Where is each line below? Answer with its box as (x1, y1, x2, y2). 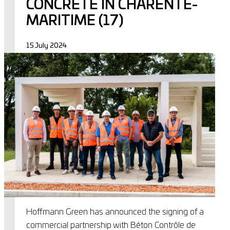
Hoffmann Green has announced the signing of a (26, 207, 204, 216)
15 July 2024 (26, 43, 67, 50)
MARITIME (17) (26, 14, 124, 28)
